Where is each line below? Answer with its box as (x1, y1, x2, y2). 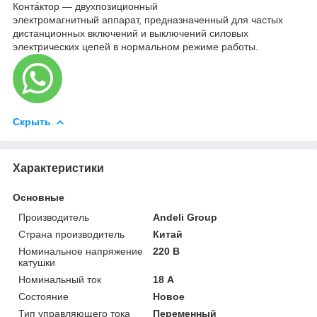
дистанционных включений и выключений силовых (13, 27, 248, 39)
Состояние (18, 290, 69, 302)
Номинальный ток (18, 273, 101, 285)
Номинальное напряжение (18, 245, 143, 257)
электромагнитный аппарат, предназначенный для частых (13, 13, 283, 25)
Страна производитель (18, 228, 125, 240)
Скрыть (13, 115, 51, 127)
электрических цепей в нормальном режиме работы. (13, 40, 258, 52)
